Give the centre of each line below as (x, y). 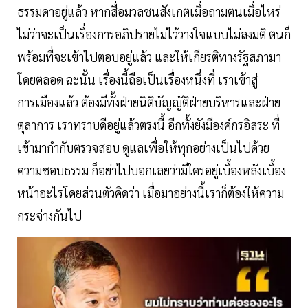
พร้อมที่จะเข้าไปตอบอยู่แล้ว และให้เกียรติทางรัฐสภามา (149, 56)
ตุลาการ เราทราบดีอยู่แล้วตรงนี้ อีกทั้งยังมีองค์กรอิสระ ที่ (148, 124)
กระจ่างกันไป (49, 215)
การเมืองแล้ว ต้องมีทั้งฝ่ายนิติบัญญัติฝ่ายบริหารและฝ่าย (149, 102)
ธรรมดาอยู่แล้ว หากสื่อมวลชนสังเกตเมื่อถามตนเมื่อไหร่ (149, 11)
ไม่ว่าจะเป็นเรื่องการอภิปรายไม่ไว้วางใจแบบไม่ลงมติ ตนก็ (154, 34)
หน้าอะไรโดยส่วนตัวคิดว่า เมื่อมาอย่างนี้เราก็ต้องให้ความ (151, 192)
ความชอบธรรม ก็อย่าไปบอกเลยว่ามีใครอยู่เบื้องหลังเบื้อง (152, 170)
